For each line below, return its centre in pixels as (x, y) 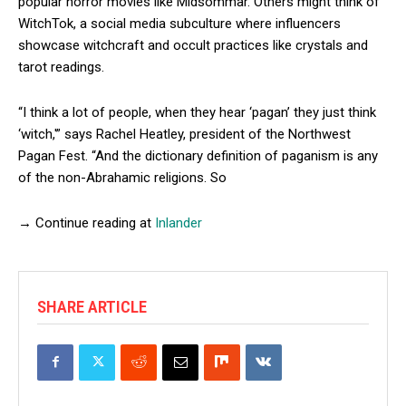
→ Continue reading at (87, 222)
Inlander (179, 222)
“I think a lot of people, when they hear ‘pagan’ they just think (197, 112)
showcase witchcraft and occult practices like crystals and (193, 45)
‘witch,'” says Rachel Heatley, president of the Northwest (184, 134)
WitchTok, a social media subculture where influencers (179, 23)
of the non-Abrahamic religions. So (122, 177)
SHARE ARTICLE (92, 306)
